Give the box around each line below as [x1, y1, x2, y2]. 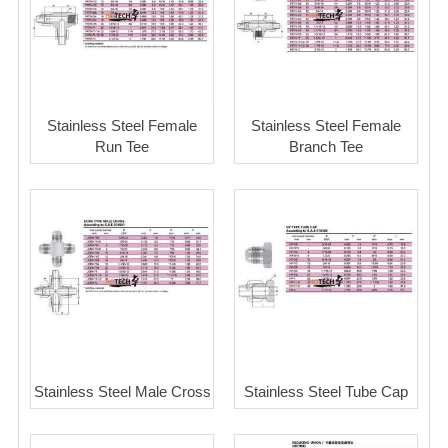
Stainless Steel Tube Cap [244, 383, 408, 400]
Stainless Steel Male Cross [33, 383, 211, 400]
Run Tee [95, 138, 149, 155]
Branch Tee [289, 138, 363, 155]
